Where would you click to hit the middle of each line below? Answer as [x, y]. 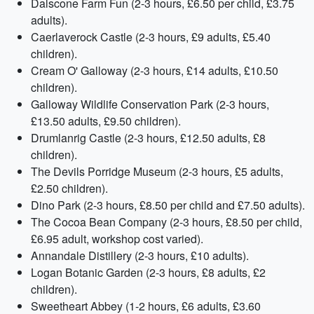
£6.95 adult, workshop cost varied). [117, 239]
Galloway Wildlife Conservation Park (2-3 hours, [150, 104]
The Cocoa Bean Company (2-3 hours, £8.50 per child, [166, 222]
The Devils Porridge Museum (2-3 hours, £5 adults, [157, 171]
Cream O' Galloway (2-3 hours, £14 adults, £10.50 [155, 70]
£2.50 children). [69, 188]
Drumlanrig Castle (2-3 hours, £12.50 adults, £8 [148, 138]
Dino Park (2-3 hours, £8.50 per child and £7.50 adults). [168, 205]
